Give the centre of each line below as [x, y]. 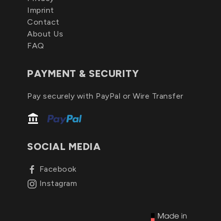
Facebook [58, 169]
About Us [45, 34]
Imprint [41, 10]
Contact [43, 22]
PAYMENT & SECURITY [83, 74]
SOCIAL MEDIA [64, 146]
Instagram [58, 183]
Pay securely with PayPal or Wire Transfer [105, 96]
